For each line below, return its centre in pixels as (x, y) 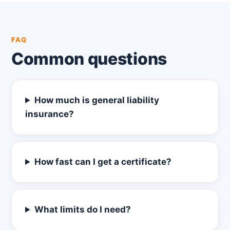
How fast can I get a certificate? (103, 162)
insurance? (50, 114)
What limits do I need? (83, 209)
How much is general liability (97, 100)
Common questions (89, 59)
